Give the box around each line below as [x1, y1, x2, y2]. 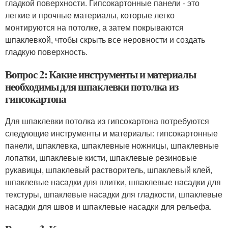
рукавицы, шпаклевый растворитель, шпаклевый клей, [5, 164, 212, 176]
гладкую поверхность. [5, 46, 88, 58]
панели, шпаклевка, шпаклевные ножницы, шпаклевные [5, 139, 219, 151]
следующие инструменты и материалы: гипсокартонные [5, 127, 218, 139]
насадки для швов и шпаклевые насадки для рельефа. [5, 201, 212, 212]
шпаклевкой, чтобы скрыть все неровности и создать [5, 34, 205, 45]
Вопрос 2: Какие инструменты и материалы [5, 67, 196, 82]
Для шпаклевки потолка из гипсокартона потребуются [5, 115, 209, 127]
